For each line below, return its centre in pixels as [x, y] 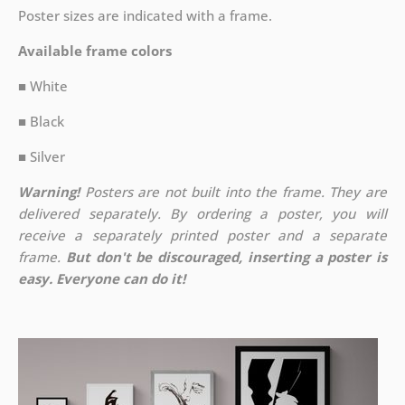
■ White [42, 86]
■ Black [41, 122]
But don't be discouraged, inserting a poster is [226, 257]
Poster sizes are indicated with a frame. [145, 16]
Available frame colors [94, 51]
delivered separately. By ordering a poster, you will [202, 214]
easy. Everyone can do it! [101, 279]
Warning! [48, 192]
